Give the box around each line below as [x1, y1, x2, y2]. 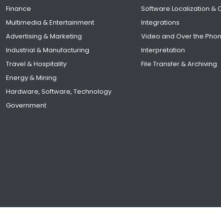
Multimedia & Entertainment [5, 18, 94, 28]
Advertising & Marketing [5, 32, 82, 41]
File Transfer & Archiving [141, 59, 218, 69]
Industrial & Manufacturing [5, 45, 89, 55]
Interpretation [141, 45, 185, 55]
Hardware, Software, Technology [5, 87, 111, 97]
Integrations [141, 18, 180, 28]
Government [5, 101, 46, 110]
